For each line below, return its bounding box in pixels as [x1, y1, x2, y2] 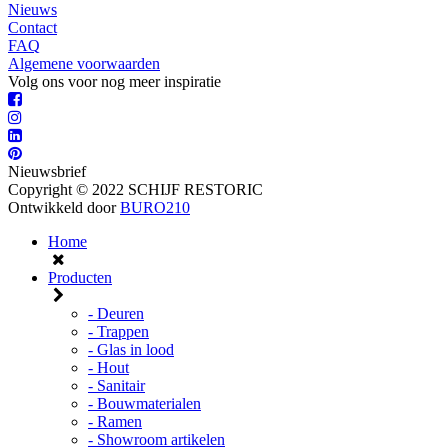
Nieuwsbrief [8, 163, 86, 181]
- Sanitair [88, 377, 145, 395]
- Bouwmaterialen [88, 395, 201, 413]
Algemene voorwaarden [8, 55, 160, 73]
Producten [48, 269, 112, 287]
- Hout [88, 359, 129, 377]
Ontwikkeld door [8, 199, 120, 217]
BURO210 [120, 199, 190, 217]
